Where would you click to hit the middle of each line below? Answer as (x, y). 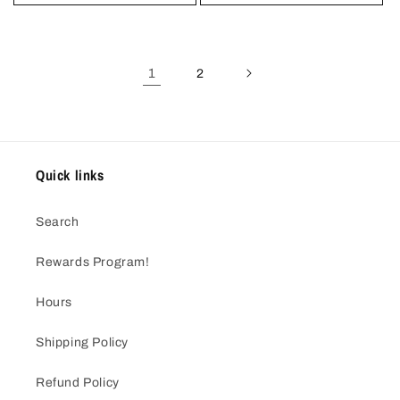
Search (58, 222)
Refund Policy (78, 383)
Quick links (70, 175)
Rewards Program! (93, 262)
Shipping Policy (82, 343)
